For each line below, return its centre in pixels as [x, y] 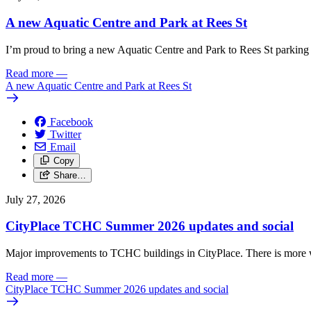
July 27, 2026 [35, 199]
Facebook [72, 121]
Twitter [66, 134]
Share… [69, 175]
